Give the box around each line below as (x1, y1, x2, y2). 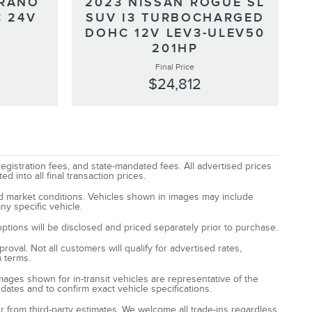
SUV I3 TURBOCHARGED (86, 10, 265, 26)
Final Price (155, 62, 195, 72)
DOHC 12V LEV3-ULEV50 (85, 26, 265, 41)
